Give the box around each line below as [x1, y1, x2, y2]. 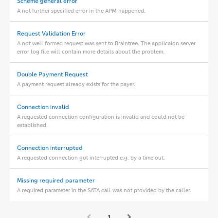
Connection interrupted [17, 144, 83, 152]
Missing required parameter [17, 177, 95, 184]
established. [17, 122, 48, 128]
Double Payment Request [17, 71, 88, 78]
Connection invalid [17, 103, 69, 111]
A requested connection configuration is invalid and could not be [17, 113, 184, 120]
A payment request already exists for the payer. [17, 81, 135, 88]
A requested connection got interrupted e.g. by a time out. [17, 154, 165, 161]
